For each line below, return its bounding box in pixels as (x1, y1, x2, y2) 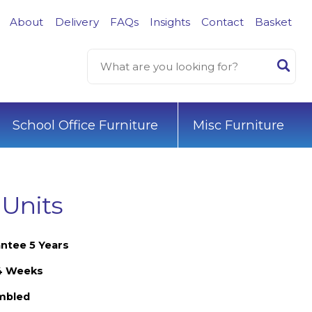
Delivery (54, 15, 99, 29)
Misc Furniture (193, 116, 284, 133)
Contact (201, 15, 244, 29)
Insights (149, 15, 190, 29)
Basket (255, 15, 292, 29)
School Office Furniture (12, 116, 158, 133)
